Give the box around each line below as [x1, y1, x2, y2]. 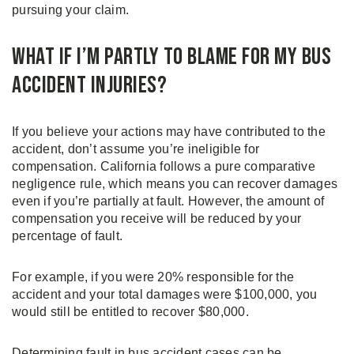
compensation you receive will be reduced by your [12, 212, 301, 226]
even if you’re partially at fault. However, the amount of [12, 194, 325, 209]
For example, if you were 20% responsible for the [12, 270, 294, 284]
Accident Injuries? [12, 71, 167, 100]
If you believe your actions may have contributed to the [12, 125, 326, 139]
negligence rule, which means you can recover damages [12, 177, 337, 191]
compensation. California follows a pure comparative [12, 160, 315, 174]
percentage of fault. [12, 229, 122, 243]
